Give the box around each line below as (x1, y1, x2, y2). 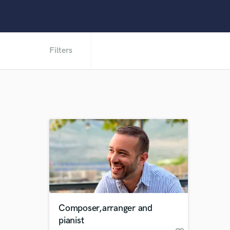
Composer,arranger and (59, 203, 152, 214)
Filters (49, 46, 72, 55)
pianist (59, 215, 84, 226)
